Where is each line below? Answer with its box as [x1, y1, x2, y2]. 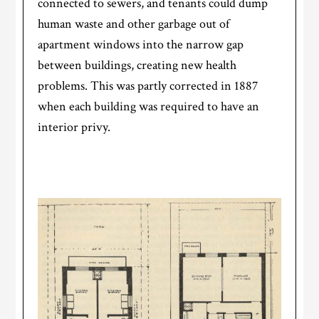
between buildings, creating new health [38, 57, 237, 74]
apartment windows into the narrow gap [38, 36, 244, 53]
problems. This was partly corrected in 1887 [38, 78, 258, 95]
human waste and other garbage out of [38, 16, 230, 33]
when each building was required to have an [38, 98, 260, 115]
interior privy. [38, 119, 111, 136]
